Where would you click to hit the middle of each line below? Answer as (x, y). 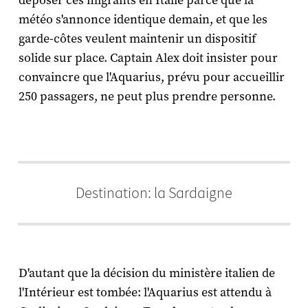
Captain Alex (144, 58)
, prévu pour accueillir (222, 77)
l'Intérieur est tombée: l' (83, 292)
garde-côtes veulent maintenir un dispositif (137, 38)
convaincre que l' (64, 77)
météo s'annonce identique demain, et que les (143, 19)
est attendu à (235, 292)
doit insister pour (228, 58)
